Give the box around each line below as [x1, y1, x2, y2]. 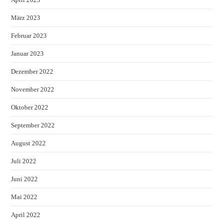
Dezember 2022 [11, 68, 54, 76]
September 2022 [11, 121, 55, 129]
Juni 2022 [11, 175, 38, 183]
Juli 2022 [11, 157, 37, 165]
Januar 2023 [11, 50, 44, 58]
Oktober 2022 [11, 104, 49, 111]
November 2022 [11, 86, 55, 94]
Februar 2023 [11, 32, 47, 40]
